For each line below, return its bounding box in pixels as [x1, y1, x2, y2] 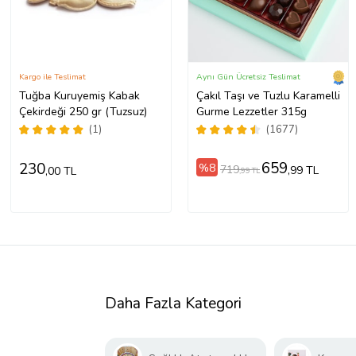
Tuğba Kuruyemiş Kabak [18, 88, 140, 104]
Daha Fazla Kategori [105, 293, 242, 315]
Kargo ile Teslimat [18, 71, 86, 83]
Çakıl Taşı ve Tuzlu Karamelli [195, 88, 340, 104]
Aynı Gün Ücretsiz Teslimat [195, 71, 300, 83]
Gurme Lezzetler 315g [195, 104, 307, 120]
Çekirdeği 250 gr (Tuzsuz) [18, 104, 147, 120]
